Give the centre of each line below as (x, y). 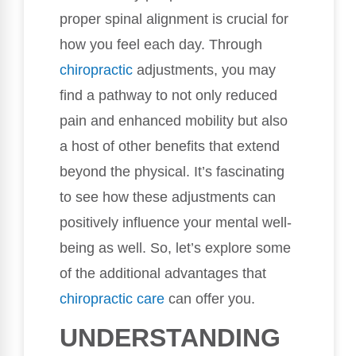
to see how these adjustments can (168, 197)
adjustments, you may (204, 70)
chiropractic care (112, 298)
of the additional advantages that (163, 273)
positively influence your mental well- (176, 222)
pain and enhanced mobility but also (174, 120)
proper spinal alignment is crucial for (174, 19)
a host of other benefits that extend (170, 146)
